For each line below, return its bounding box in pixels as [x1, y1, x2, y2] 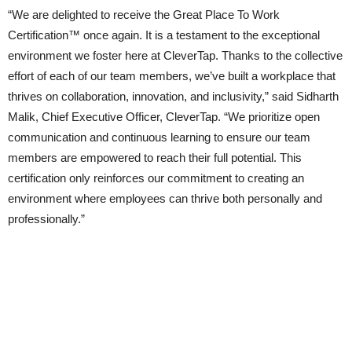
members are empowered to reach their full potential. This [8, 151, 302, 165]
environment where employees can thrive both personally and [8, 192, 322, 206]
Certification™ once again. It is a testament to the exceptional [8, 28, 320, 42]
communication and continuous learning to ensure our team [8, 130, 310, 145]
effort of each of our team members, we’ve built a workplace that [8, 69, 335, 83]
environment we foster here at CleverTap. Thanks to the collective [8, 49, 343, 63]
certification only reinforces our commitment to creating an [8, 171, 304, 185]
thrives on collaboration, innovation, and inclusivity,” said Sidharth [8, 90, 339, 104]
